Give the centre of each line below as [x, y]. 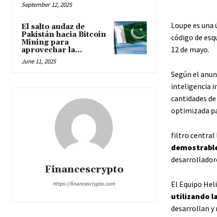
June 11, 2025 [39, 62]
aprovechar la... [52, 50]
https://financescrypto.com [84, 184]
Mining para [45, 43]
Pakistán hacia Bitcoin [64, 35]
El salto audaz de [53, 27]
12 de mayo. [190, 49]
